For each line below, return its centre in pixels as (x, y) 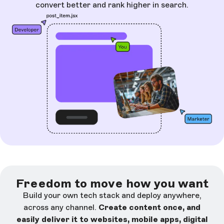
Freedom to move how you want (112, 183)
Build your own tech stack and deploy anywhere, (112, 195)
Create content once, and (149, 207)
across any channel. (61, 207)
